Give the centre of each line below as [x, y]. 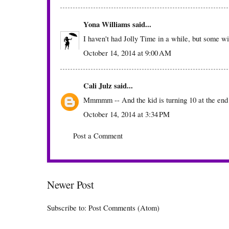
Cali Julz [98, 85]
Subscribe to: [68, 207]
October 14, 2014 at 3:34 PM [127, 114]
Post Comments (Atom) [124, 207]
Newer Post [71, 185]
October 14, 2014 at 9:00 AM [127, 52]
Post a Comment [98, 135]
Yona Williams [107, 24]
